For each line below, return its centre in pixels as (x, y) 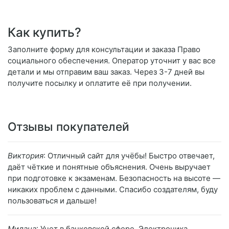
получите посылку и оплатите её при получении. (100, 83)
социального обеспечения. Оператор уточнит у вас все (112, 61)
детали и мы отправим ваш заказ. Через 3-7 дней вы (106, 72)
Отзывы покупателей (68, 127)
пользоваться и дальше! (52, 201)
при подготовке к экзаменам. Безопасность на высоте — (114, 178)
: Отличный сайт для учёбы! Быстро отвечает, (129, 156)
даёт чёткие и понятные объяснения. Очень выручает (109, 167)
